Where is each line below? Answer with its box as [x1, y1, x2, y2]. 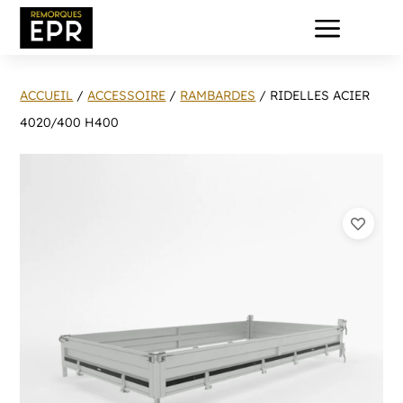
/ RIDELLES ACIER [255, 87, 371, 103]
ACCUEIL [20, 87, 74, 103]
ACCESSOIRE [87, 87, 166, 103]
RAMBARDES [180, 87, 256, 103]
